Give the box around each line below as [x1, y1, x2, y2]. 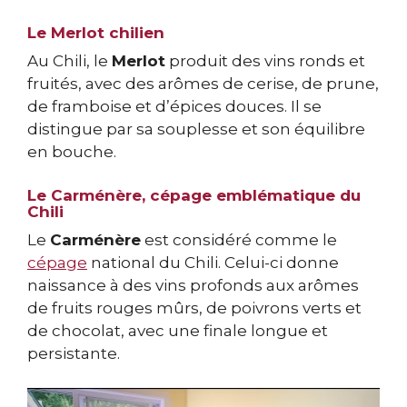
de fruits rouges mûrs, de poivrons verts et [27, 298, 362, 317]
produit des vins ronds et [165, 52, 365, 71]
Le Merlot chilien [27, 24, 164, 43]
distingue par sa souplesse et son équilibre [27, 120, 365, 139]
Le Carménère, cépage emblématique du [27, 185, 361, 204]
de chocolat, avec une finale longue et [27, 321, 328, 340]
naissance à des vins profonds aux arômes [27, 275, 359, 294]
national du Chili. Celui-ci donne [87, 253, 339, 272]
